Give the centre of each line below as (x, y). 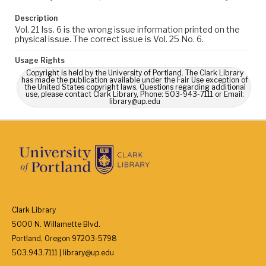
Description (36, 18)
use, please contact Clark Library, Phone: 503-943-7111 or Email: (135, 94)
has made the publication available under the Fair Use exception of (135, 80)
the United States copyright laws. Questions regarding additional (135, 87)
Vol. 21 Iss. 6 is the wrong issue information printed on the (127, 29)
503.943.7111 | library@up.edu (63, 253)
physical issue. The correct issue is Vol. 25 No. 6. (109, 39)
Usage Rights (40, 60)
